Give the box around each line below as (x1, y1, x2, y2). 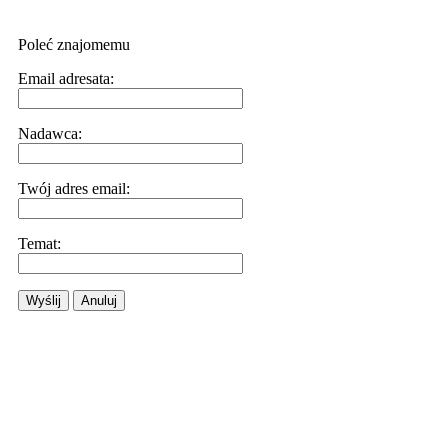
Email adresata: (18, 70, 114, 87)
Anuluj (81, 293, 117, 308)
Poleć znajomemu (18, 36, 130, 53)
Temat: (18, 235, 61, 252)
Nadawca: (18, 125, 82, 142)
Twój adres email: (18, 180, 130, 197)
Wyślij (26, 293, 61, 308)
